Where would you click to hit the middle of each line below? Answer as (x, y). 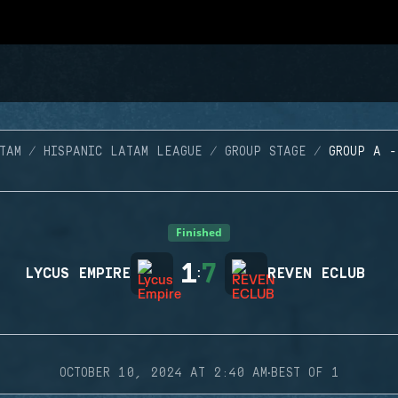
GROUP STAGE (265, 152)
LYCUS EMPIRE (78, 274)
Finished (199, 232)
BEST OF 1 (305, 373)
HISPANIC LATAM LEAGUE (123, 152)
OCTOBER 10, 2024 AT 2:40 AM (163, 373)
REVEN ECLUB (316, 274)
